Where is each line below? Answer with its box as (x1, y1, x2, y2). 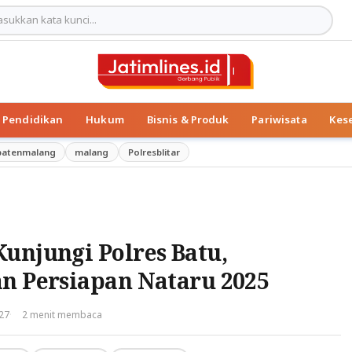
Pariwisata (251, 112, 307, 127)
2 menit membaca (22, 307, 103, 321)
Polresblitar (127, 145, 180, 158)
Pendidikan (2, 112, 64, 127)
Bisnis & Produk (146, 112, 229, 127)
